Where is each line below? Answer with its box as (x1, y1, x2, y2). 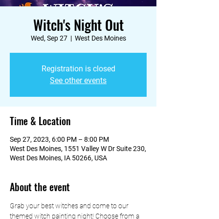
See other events (50, 76, 107, 85)
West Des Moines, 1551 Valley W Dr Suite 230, (10, 145, 146, 153)
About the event (10, 179, 70, 194)
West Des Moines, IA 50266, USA (10, 154, 107, 162)
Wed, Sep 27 (30, 34, 67, 42)
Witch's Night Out (33, 15, 124, 35)
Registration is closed (41, 64, 115, 73)
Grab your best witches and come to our (10, 202, 130, 210)
